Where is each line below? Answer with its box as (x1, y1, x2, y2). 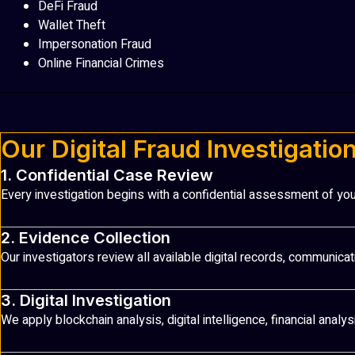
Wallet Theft (38, 16, 105, 36)
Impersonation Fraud (38, 35, 151, 55)
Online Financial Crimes (38, 54, 164, 74)
